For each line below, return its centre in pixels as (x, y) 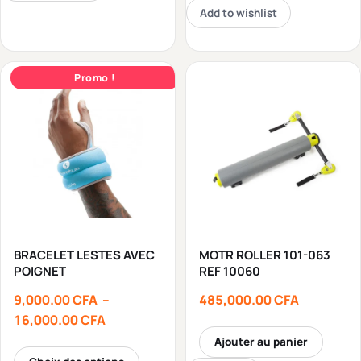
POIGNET (40, 271)
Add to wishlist (239, 12)
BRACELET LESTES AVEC (84, 255)
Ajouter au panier (261, 341)
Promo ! (95, 78)
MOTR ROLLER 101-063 (265, 255)
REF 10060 (230, 271)
